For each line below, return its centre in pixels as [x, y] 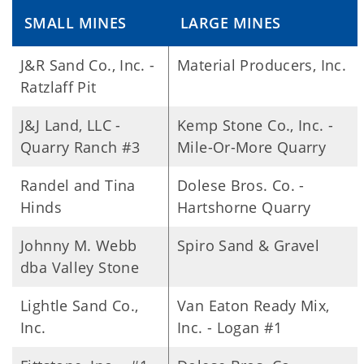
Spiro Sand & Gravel [249, 245]
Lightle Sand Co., [80, 305]
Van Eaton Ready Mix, [253, 305]
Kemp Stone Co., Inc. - [256, 125]
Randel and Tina [78, 185]
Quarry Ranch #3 [80, 147]
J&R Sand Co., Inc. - [88, 65]
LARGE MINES [231, 23]
